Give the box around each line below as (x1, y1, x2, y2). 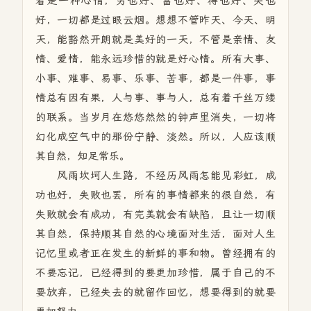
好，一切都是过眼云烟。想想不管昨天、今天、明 (35, 14, 276, 26)
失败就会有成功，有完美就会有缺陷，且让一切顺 (35, 208, 276, 221)
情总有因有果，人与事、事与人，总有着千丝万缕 (35, 92, 276, 104)
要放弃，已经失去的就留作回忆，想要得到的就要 (35, 286, 276, 299)
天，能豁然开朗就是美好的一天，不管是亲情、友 (35, 33, 276, 46)
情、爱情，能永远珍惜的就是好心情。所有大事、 (35, 53, 276, 65)
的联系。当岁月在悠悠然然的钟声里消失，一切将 (35, 111, 276, 124)
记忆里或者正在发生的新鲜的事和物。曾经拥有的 (35, 247, 276, 260)
